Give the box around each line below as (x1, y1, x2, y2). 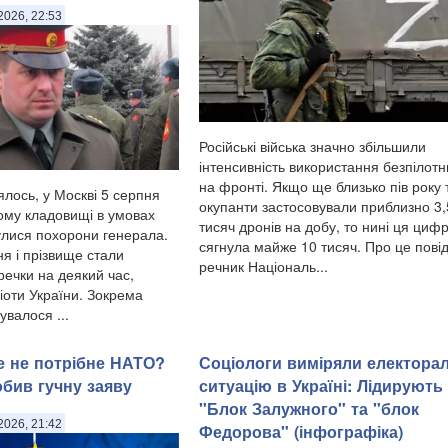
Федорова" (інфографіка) (199, 419, 403, 443)
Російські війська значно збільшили (199, 135, 426, 156)
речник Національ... (199, 255, 328, 276)
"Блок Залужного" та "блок (199, 396, 419, 420)
